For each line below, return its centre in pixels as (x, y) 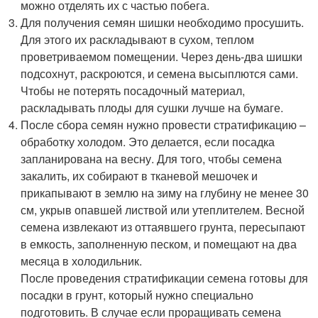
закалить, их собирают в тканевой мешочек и (139, 176)
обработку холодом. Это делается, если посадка (148, 142)
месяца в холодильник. (82, 261)
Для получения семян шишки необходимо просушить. (163, 22)
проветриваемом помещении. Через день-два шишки (162, 56)
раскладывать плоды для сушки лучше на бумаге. (152, 108)
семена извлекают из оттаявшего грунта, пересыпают (163, 227)
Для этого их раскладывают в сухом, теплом (138, 39)
